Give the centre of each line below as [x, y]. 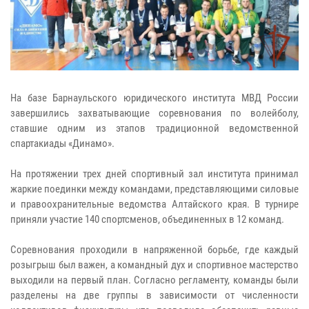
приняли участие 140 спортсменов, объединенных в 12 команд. [147, 219]
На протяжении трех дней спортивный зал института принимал [154, 173]
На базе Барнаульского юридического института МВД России [154, 98]
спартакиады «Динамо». [62, 143]
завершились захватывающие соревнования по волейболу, [154, 113]
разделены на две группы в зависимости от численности [154, 295]
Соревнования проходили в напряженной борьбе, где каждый [154, 249]
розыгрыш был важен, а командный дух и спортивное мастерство [154, 265]
